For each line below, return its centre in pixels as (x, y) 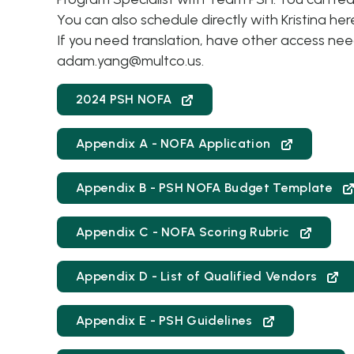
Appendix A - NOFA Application (175, 143)
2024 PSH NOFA (126, 99)
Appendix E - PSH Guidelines (166, 320)
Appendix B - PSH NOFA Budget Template (206, 188)
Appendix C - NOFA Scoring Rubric (185, 232)
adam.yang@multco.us (129, 61)
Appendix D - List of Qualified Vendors (198, 276)
